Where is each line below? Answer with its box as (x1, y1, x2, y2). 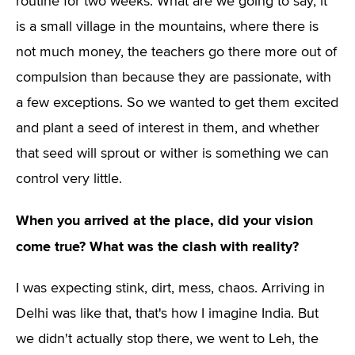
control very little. (16, 172, 122, 186)
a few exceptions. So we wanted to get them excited (16, 96, 338, 110)
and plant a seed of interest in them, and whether (16, 121, 319, 136)
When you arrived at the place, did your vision (16, 212, 313, 229)
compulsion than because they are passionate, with (16, 71, 331, 85)
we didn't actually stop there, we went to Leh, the (16, 332, 319, 346)
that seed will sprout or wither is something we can (16, 147, 329, 161)
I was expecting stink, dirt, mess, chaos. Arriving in (16, 281, 325, 296)
